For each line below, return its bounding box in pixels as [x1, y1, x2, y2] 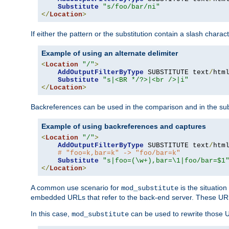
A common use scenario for [31, 183, 121, 192]
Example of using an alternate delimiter [41, 49, 178, 57]
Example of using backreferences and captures [41, 122, 206, 130]
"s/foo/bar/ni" [103, 3, 160, 11]
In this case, [31, 209, 72, 218]
